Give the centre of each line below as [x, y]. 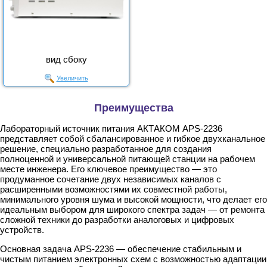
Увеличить [72, 78]
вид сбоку [66, 60]
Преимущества [133, 108]
